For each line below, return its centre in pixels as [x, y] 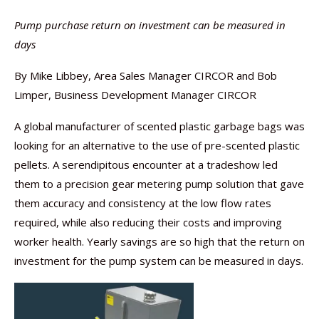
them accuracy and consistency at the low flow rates [143, 203]
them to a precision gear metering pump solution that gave [159, 184]
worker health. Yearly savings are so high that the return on [159, 241]
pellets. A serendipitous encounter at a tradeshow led [146, 164]
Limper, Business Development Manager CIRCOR [135, 95]
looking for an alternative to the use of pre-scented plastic [157, 145]
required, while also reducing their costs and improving [148, 222]
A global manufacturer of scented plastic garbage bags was [159, 126]
